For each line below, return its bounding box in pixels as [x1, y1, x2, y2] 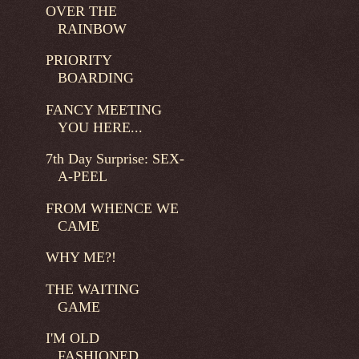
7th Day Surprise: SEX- [45, 151, 184, 167]
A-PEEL [57, 168, 107, 185]
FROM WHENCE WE [45, 200, 179, 216]
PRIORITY [45, 52, 111, 69]
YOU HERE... [57, 119, 143, 135]
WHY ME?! [45, 249, 116, 266]
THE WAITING [45, 280, 139, 297]
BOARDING [57, 70, 134, 87]
